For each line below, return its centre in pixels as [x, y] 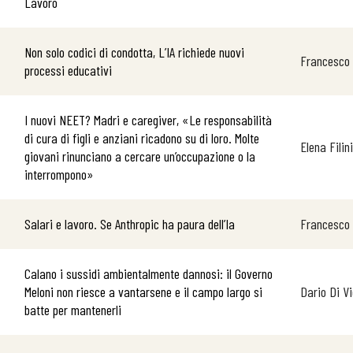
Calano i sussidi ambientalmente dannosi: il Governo [149, 273]
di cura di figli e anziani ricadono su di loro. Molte [142, 138]
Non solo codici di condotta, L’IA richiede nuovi [134, 52]
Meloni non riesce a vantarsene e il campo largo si [143, 292]
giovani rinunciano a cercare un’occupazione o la [140, 156]
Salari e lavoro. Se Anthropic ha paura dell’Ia [130, 224]
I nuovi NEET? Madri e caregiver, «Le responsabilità [148, 120]
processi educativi [68, 70]
